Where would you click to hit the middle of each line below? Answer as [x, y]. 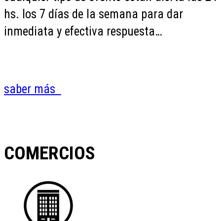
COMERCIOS [50, 153]
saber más [33, 89]
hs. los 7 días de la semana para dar [93, 14]
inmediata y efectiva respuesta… [83, 31]
